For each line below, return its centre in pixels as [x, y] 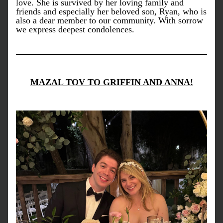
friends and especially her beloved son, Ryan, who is [111, 11]
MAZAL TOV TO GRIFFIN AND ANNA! [111, 82]
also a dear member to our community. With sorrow [110, 20]
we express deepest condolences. [75, 29]
